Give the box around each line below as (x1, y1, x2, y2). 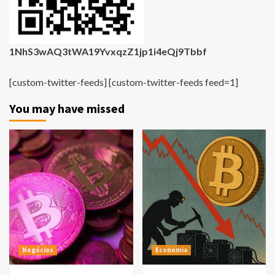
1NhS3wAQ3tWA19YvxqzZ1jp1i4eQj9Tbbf (9, 45, 207, 58)
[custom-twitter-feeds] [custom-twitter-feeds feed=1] (9, 76, 238, 88)
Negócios (22, 246, 53, 255)
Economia (155, 246, 187, 255)
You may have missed (9, 101, 125, 117)
